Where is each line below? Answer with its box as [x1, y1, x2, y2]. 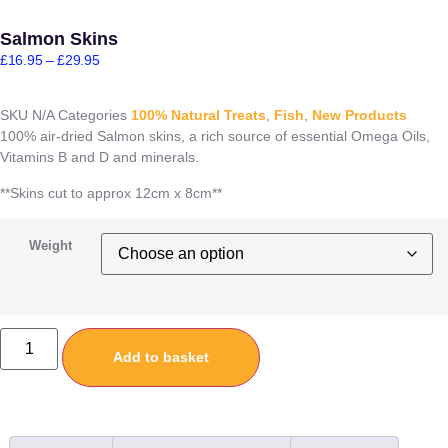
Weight [29, 238, 72, 253]
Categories [58, 107, 127, 124]
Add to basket [113, 348, 210, 365]
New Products [312, 107, 407, 124]
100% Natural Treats [131, 107, 266, 124]
